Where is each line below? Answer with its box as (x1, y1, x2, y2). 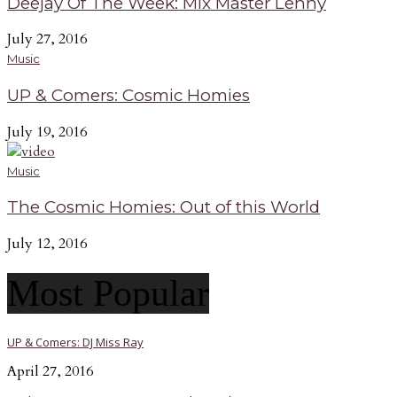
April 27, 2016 (7, 361, 93, 381)
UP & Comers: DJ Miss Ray (7, 333, 144, 350)
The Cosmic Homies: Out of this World (7, 197, 320, 218)
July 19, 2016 (7, 121, 87, 142)
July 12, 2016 (7, 234, 87, 254)
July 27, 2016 (7, 29, 87, 50)
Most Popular (7, 273, 209, 315)
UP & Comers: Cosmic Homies (7, 85, 250, 106)
